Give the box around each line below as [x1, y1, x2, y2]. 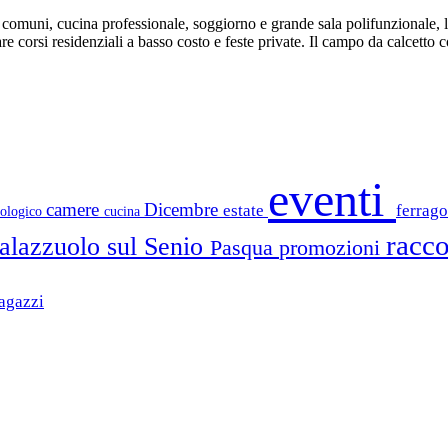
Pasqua [210, 235, 279, 260]
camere [46, 198, 104, 220]
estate [223, 200, 268, 220]
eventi [268, 172, 396, 226]
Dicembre [144, 198, 223, 220]
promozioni [279, 235, 386, 260]
